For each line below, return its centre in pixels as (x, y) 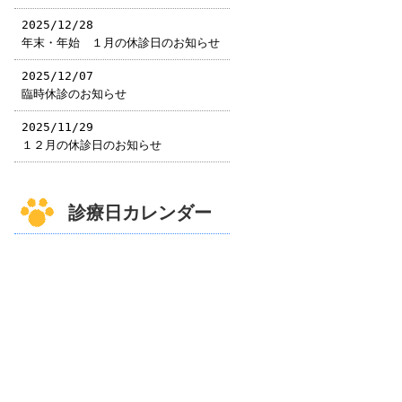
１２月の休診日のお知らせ (92, 145)
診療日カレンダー (140, 213)
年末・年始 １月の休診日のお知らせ (121, 43)
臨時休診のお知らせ (74, 94)
